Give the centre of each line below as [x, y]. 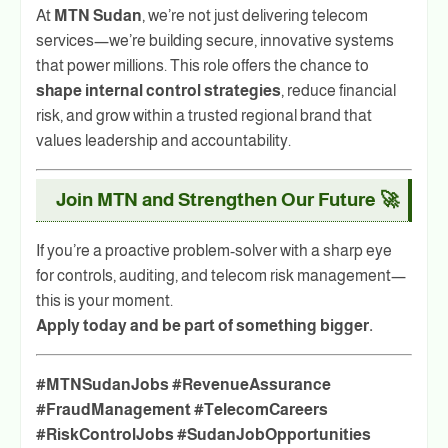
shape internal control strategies [158, 90]
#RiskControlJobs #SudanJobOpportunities [203, 434]
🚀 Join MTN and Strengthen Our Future [387, 199]
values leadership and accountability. [163, 140]
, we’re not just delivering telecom [255, 15]
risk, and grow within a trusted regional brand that [204, 115]
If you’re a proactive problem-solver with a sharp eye [214, 250]
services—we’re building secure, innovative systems [215, 40]
